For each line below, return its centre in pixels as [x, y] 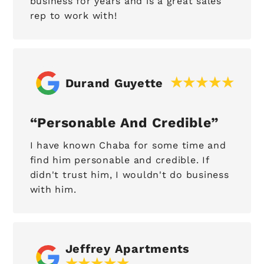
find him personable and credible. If [119, 160]
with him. [53, 190]
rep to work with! [73, 16]
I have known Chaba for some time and [128, 146]
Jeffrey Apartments [128, 249]
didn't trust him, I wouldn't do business [129, 175]
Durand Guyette [114, 83]
